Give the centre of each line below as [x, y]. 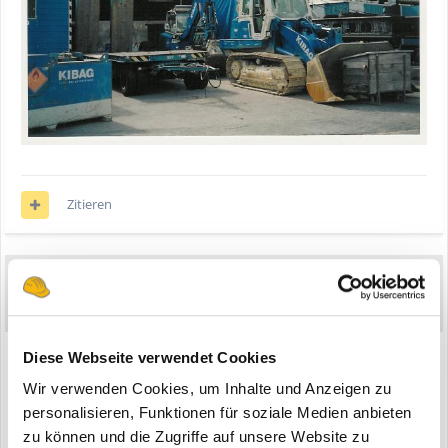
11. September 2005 [229, 310]
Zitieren [89, 204]
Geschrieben [117, 310]
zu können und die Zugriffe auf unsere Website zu [196, 437]
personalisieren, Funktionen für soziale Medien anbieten [217, 413]
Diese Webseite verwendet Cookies [149, 357]
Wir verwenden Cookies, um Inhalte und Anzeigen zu [207, 389]
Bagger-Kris [125, 283]
